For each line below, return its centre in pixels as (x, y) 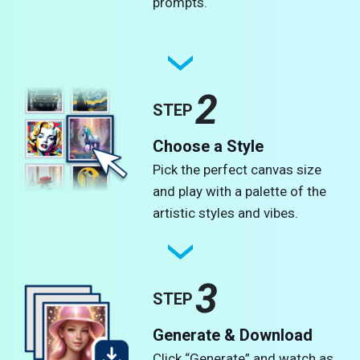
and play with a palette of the (240, 191)
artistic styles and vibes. (226, 213)
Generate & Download (233, 335)
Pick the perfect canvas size (237, 169)
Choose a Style (211, 146)
